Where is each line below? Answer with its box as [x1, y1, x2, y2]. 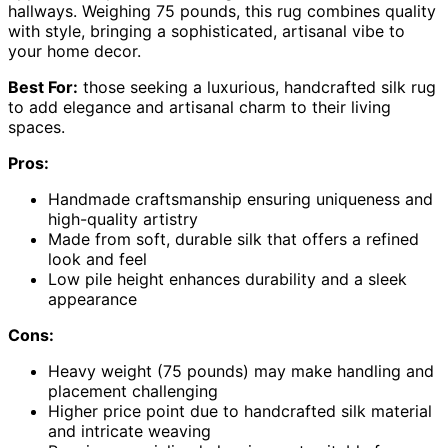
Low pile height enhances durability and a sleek [48, 268, 407, 289]
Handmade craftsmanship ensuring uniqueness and [48, 188, 433, 209]
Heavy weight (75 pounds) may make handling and [48, 360, 434, 381]
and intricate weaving [48, 420, 211, 441]
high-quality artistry [48, 208, 198, 229]
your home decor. [8, 40, 141, 61]
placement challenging [48, 380, 218, 401]
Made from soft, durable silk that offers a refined [48, 228, 419, 249]
